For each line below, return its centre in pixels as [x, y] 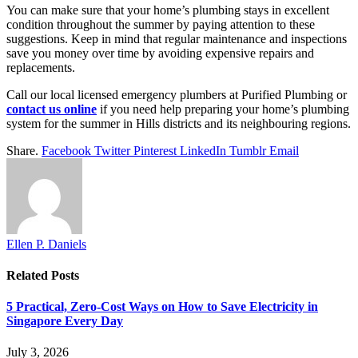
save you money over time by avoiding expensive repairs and [160, 53]
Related [29, 275]
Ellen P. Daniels [46, 244]
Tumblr [248, 150]
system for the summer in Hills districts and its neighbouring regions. [179, 123]
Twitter [112, 150]
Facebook [66, 150]
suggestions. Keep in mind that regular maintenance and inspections [177, 38]
